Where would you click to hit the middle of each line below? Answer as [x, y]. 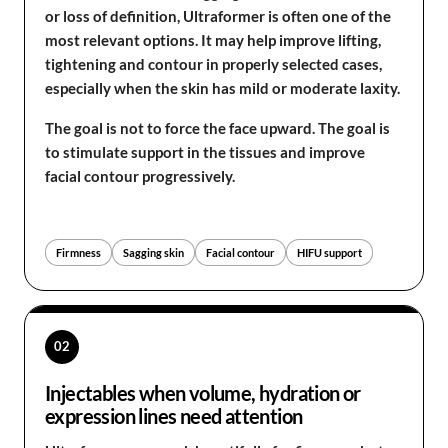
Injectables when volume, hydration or [203, 392]
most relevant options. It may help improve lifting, [213, 40]
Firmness [78, 252]
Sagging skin [153, 252]
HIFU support [329, 252]
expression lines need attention [174, 415]
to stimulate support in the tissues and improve [205, 152]
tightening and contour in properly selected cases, [213, 64]
